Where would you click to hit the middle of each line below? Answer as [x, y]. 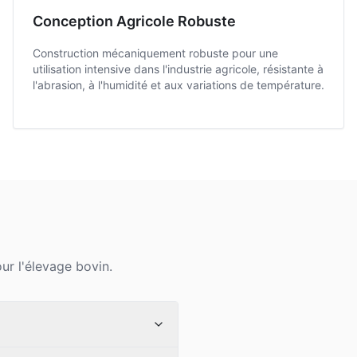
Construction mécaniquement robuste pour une [155, 53]
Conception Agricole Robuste [134, 21]
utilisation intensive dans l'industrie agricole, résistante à [178, 69]
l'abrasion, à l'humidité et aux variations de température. [178, 85]
